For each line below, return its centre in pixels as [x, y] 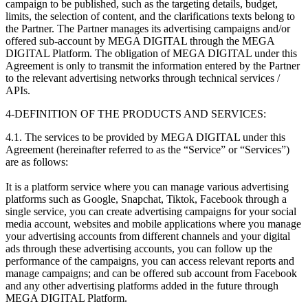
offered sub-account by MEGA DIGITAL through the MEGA [140, 41]
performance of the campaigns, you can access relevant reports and [150, 261]
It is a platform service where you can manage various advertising [147, 186]
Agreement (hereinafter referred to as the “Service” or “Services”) [147, 149]
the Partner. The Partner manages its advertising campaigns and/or [148, 28]
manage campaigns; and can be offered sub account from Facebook [151, 273]
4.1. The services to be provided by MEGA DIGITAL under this [145, 137]
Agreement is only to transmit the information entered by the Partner [153, 65]
